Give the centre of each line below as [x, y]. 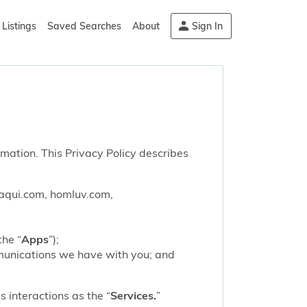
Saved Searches [84, 26]
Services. [134, 295]
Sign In [207, 26]
